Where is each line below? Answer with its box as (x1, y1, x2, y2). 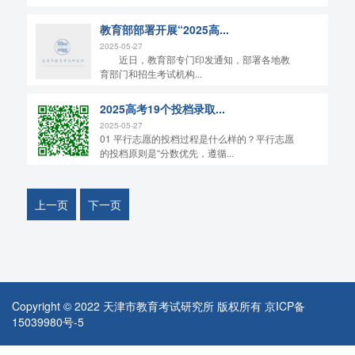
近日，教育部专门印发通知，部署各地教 (100, 52, 291, 66)
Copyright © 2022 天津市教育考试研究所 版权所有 (12, 298, 265, 315)
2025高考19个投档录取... (100, 100, 226, 116)
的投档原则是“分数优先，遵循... (100, 145, 235, 159)
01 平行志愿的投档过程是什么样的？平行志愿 (100, 131, 295, 145)
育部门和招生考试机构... (100, 66, 203, 80)
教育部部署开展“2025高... (100, 21, 230, 37)
